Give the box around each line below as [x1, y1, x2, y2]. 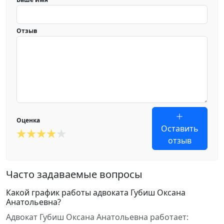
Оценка [16, 116, 40, 124]
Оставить [160, 123, 198, 134]
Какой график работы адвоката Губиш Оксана [6, 187, 185, 198]
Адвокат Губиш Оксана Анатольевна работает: [6, 211, 188, 222]
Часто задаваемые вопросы [6, 167, 142, 181]
